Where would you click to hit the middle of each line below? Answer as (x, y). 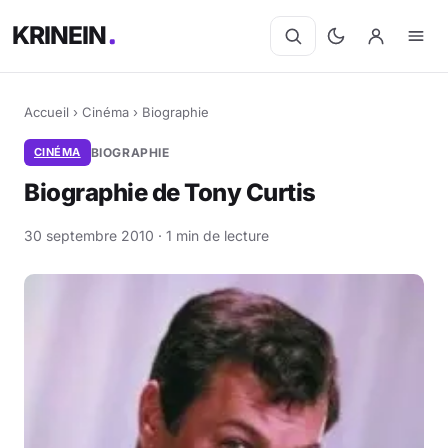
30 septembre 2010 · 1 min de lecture (146, 235)
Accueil (46, 112)
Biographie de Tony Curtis (170, 192)
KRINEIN (60, 35)
